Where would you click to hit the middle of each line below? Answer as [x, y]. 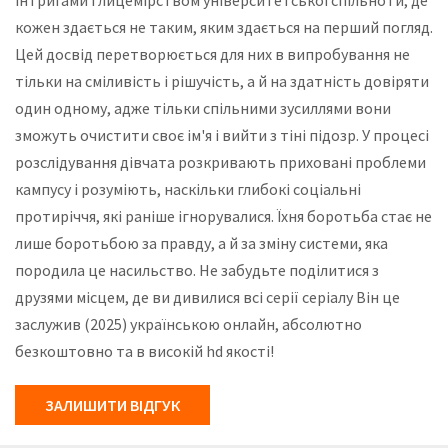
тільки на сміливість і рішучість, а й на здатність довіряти [222, 81]
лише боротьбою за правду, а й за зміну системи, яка [201, 243]
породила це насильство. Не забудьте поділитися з [197, 270]
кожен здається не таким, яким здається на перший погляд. [224, 27]
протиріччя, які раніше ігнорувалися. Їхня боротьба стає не [223, 216]
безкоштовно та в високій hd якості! [144, 351]
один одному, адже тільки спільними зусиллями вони [203, 108]
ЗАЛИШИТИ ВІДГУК [112, 405]
